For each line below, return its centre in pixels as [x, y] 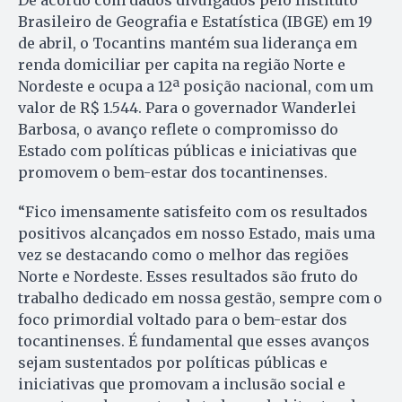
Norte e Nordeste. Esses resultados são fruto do [188, 276]
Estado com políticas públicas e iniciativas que [188, 150]
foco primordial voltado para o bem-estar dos [183, 319]
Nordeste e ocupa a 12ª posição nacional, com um [196, 86]
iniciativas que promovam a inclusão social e [182, 384]
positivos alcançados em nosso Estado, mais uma [197, 233]
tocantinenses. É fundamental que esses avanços [194, 341]
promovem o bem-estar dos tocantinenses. [173, 172]
